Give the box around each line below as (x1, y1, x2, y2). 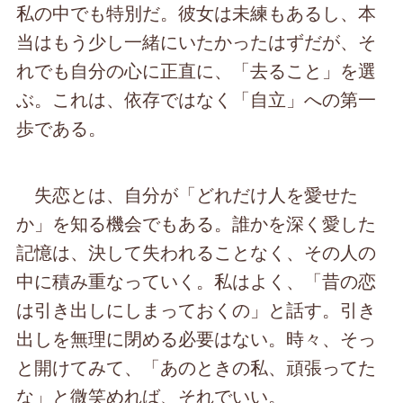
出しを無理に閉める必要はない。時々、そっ (16, 325, 377, 352)
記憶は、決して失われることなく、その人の (16, 238, 377, 265)
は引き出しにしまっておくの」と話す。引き (16, 296, 377, 323)
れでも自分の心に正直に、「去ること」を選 (16, 57, 377, 84)
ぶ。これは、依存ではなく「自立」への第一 (16, 85, 377, 112)
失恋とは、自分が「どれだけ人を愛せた (16, 181, 359, 208)
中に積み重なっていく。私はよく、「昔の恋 (16, 267, 377, 294)
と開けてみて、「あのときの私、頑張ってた (16, 354, 377, 381)
